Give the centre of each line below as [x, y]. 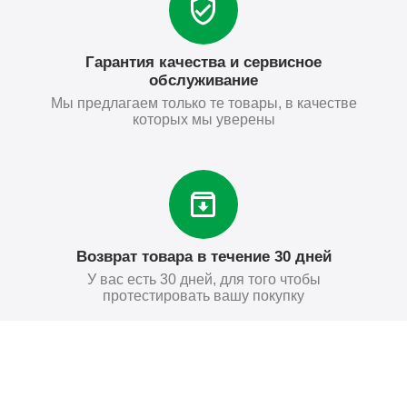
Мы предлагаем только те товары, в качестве [203, 103]
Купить [316, 343]
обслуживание [203, 80]
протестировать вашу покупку [203, 295]
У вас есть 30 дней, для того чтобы [203, 279]
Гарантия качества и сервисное [203, 62]
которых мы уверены [203, 119]
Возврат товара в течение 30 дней [203, 256]
